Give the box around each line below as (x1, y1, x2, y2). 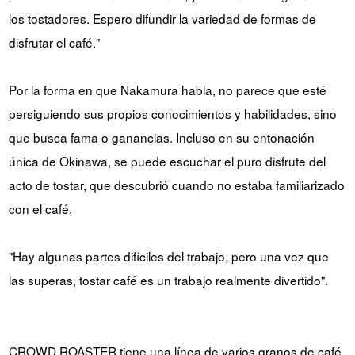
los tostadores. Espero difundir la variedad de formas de (8, 9, 316, 27)
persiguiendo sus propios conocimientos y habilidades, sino (8, 104, 337, 122)
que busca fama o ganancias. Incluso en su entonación (8, 128, 315, 146)
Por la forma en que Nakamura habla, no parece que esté (8, 80, 326, 98)
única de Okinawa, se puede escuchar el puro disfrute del (8, 151, 326, 170)
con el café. (8, 199, 72, 217)
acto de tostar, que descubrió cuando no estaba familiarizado (8, 175, 345, 193)
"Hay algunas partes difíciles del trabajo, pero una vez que (8, 246, 329, 265)
